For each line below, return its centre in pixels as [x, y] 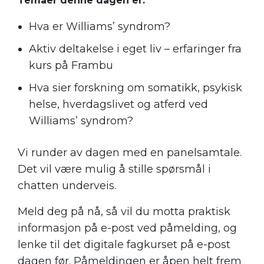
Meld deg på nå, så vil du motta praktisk [124, 212]
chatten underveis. [67, 186]
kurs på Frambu [71, 66]
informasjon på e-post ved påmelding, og [127, 228]
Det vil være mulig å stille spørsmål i [114, 169]
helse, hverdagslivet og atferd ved [118, 105]
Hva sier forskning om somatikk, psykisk [136, 88]
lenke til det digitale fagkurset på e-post [124, 245]
